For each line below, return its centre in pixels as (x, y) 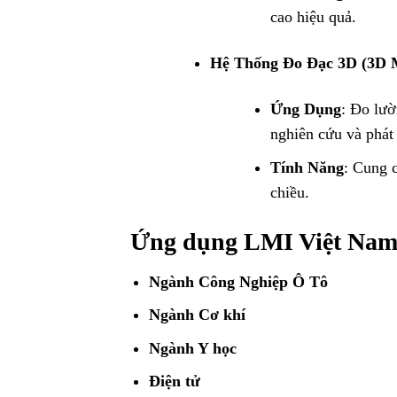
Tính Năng (307, 167)
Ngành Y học (192, 348)
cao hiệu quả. (314, 17)
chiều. (290, 192)
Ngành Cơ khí (197, 315)
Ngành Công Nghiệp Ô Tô (238, 281)
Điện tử (174, 381)
